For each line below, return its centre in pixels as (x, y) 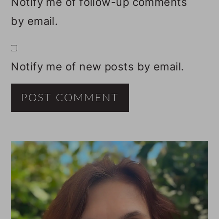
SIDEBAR (54, 171)
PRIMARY (56, 151)
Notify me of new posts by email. (98, 67)
